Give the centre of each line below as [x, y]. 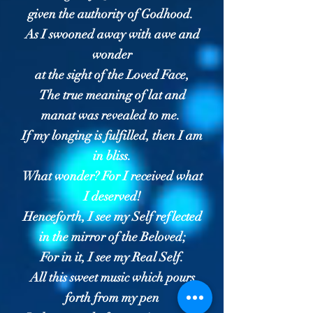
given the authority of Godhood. [112, 14]
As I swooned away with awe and [112, 34]
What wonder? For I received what [112, 176]
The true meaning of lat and [112, 95]
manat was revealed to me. [112, 115]
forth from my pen [112, 298]
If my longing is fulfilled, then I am [112, 136]
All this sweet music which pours [112, 277]
